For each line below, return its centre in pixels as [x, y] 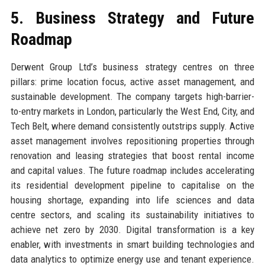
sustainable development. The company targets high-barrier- [132, 96]
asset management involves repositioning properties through [132, 140]
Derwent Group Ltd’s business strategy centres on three [132, 67]
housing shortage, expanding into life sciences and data [132, 200]
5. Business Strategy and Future [132, 18]
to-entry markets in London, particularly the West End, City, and [132, 111]
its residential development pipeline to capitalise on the [132, 185]
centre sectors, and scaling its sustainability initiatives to [132, 214]
